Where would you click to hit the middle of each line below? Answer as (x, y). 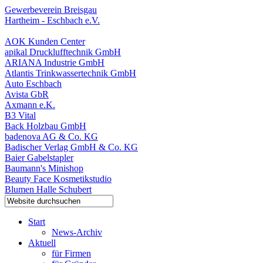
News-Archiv (77, 232)
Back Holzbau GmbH (45, 126)
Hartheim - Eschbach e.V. (52, 20)
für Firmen (71, 253)
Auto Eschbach (33, 84)
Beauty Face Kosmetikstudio (58, 179)
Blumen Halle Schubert (48, 189)
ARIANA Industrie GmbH (55, 63)
